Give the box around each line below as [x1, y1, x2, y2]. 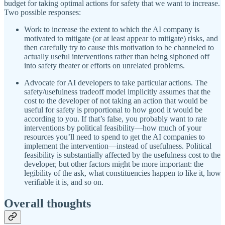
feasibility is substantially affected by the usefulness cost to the [24, 150, 220, 159]
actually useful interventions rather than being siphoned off [24, 52, 209, 61]
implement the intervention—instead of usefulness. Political [24, 141, 211, 150]
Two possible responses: [4, 8, 81, 17]
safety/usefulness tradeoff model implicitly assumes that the [24, 87, 210, 96]
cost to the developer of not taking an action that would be [24, 96, 207, 105]
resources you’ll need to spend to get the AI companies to [24, 132, 205, 141]
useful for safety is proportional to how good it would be [24, 105, 202, 114]
